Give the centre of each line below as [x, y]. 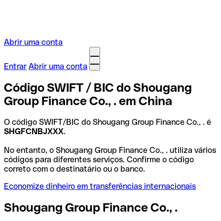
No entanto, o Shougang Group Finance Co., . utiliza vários [110, 150]
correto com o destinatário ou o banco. [74, 169]
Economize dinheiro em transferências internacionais [100, 186]
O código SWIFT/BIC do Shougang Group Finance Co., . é [108, 122]
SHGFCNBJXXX [34, 131]
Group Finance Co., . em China [88, 101]
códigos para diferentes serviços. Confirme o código [99, 159]
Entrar [15, 66]
